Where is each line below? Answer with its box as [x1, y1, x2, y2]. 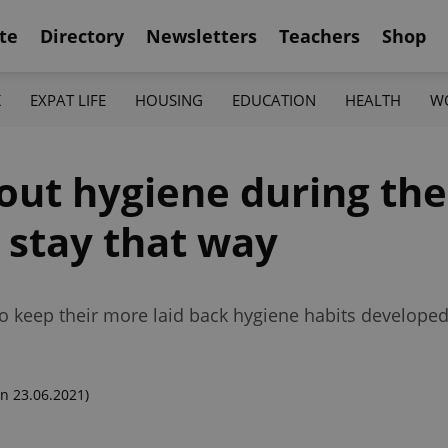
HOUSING [134, 89, 203, 110]
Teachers [279, 23, 360, 48]
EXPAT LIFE [29, 89, 106, 110]
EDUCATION [232, 89, 317, 110]
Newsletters [146, 23, 257, 48]
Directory [40, 23, 124, 48]
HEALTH [345, 89, 402, 110]
